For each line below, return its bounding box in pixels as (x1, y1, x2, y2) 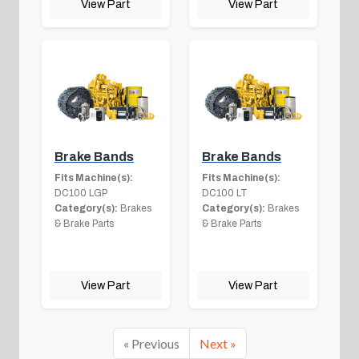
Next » (199, 336, 236, 352)
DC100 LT (202, 188, 248, 200)
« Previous (123, 336, 179, 352)
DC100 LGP (54, 188, 107, 200)
